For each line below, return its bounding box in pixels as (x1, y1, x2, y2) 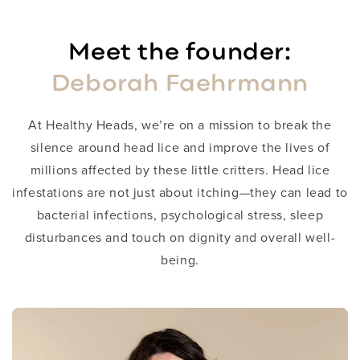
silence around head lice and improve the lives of (30, 140, 330, 157)
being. (161, 252, 199, 269)
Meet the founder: (68, 36, 292, 66)
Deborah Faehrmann (51, 67, 309, 97)
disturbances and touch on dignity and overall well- (24, 230, 336, 247)
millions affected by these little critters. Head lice (30, 162, 330, 179)
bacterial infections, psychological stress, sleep (36, 207, 324, 224)
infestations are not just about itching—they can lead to (12, 185, 348, 202)
